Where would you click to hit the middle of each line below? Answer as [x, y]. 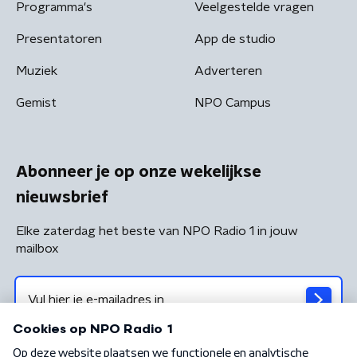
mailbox [37, 248]
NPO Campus [233, 102]
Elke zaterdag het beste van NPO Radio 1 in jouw [157, 231]
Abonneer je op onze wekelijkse [139, 172]
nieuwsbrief [62, 197]
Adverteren [228, 71]
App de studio [235, 39]
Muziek [37, 71]
